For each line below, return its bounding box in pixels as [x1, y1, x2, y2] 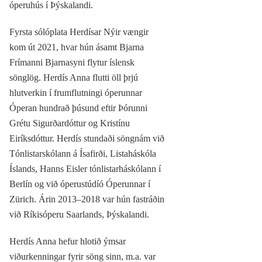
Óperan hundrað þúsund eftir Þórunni [9, 103, 147, 113]
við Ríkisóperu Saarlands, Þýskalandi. [9, 209, 149, 220]
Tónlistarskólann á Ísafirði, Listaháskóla [9, 149, 156, 159]
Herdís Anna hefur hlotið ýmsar [9, 236, 126, 247]
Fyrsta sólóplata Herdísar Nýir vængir [9, 27, 149, 37]
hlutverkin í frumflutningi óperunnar [9, 88, 142, 98]
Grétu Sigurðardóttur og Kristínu [9, 118, 130, 129]
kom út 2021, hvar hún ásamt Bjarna [9, 42, 144, 53]
